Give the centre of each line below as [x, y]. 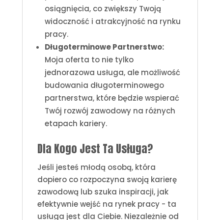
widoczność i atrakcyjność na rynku [112, 21]
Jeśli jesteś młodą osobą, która [96, 167]
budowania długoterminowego [104, 85]
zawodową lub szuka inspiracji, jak [103, 192]
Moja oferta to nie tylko [89, 59]
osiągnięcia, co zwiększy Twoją [103, 8]
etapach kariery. [76, 123]
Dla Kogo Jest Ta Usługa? [95, 148]
